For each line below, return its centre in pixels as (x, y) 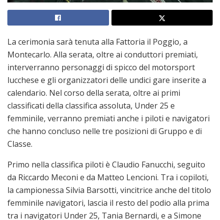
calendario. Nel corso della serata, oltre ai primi (94, 93)
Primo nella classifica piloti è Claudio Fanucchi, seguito (106, 164)
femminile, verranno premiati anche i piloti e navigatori (109, 118)
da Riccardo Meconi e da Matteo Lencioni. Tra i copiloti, (108, 177)
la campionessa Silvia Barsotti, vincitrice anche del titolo (109, 190)
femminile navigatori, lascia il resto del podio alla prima (108, 203)
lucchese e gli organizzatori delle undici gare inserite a (107, 80)
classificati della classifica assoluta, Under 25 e (91, 105)
